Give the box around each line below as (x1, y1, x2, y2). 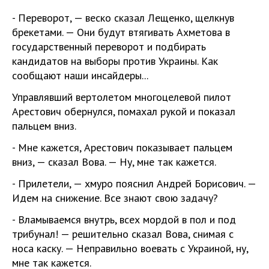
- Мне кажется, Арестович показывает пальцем (12, 140, 232, 154)
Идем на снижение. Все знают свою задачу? (12, 190, 218, 205)
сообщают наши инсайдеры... (12, 68, 148, 82)
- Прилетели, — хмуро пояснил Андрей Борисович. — (12, 176, 256, 190)
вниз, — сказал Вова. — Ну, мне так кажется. (12, 154, 216, 169)
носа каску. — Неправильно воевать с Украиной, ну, (12, 241, 248, 255)
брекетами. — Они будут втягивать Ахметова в (12, 25, 230, 39)
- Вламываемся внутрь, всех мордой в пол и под (12, 212, 236, 226)
